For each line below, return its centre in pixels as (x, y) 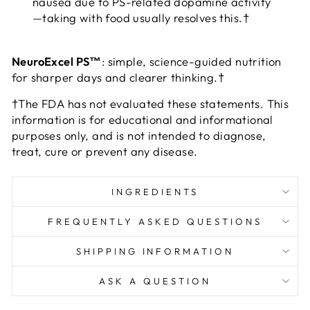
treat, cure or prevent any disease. (105, 151)
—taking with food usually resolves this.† (141, 17)
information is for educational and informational (143, 119)
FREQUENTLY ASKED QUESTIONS (155, 221)
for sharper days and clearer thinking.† (118, 77)
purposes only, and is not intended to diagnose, (139, 135)
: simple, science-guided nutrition (191, 61)
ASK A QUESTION (155, 281)
